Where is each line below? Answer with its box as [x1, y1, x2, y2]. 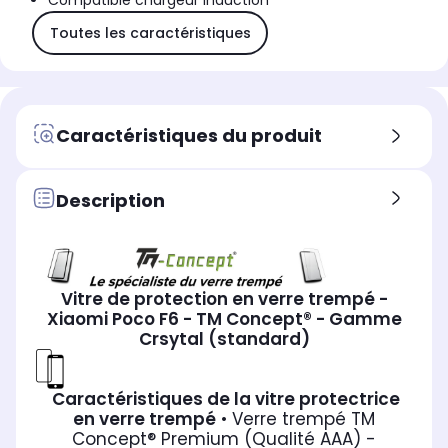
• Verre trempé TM [221, 406, 375, 431]
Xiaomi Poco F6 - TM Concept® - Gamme [46, 306, 402, 331]
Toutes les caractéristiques [49, 22, 251, 43]
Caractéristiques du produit [56, 122, 322, 148]
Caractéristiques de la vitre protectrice [48, 386, 400, 411]
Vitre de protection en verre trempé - [60, 286, 388, 311]
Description [56, 187, 165, 213]
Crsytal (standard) [138, 326, 310, 351]
